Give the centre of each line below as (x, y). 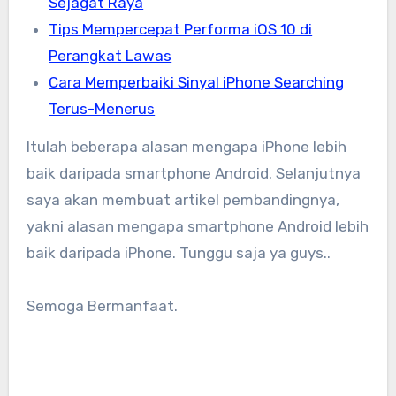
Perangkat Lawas (110, 56)
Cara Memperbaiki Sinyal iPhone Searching (197, 83)
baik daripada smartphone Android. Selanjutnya (193, 174)
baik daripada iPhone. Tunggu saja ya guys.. (178, 253)
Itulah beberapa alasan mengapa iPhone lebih (186, 147)
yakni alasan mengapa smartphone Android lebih (197, 227)
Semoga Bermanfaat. (102, 306)
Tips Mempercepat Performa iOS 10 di (181, 30)
